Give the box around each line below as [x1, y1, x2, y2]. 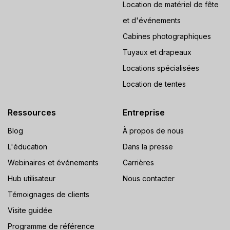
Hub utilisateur [8, 174, 55, 183]
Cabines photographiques [123, 32, 211, 41]
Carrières [123, 158, 154, 167]
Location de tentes [123, 80, 186, 89]
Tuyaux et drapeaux [123, 48, 191, 57]
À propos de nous [123, 126, 184, 136]
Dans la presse [123, 142, 173, 151]
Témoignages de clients [8, 190, 89, 199]
